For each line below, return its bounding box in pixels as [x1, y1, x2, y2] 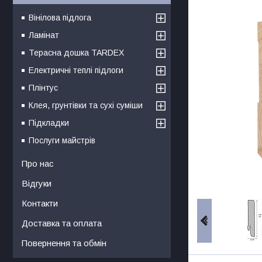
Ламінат [29, 30, 59, 40]
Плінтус [29, 82, 58, 92]
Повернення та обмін [22, 237, 106, 248]
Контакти [22, 198, 58, 208]
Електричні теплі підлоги [29, 65, 123, 75]
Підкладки [29, 118, 69, 127]
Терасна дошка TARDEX [29, 47, 124, 57]
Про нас [22, 158, 54, 168]
